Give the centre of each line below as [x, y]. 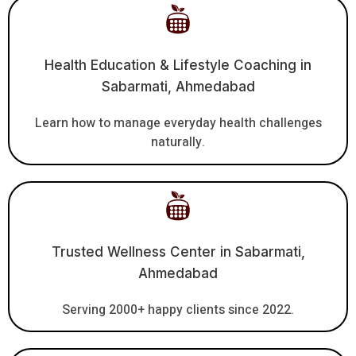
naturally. [178, 143]
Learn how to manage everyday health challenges [178, 124]
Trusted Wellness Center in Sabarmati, [178, 252]
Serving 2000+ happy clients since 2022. [178, 310]
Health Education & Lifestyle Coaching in [178, 66]
